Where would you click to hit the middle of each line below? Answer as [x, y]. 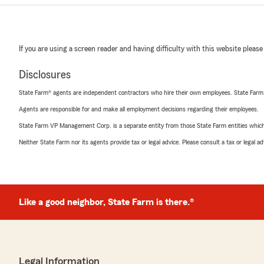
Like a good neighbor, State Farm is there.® [106, 202]
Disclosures [45, 75]
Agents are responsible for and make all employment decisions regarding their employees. [139, 109]
